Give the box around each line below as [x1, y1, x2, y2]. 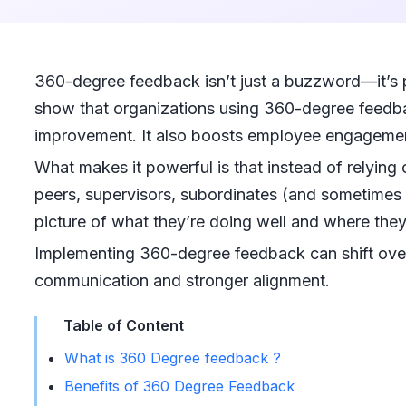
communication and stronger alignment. [34, 271, 330, 290]
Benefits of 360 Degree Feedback [63, 377, 295, 395]
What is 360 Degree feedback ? [63, 349, 281, 367]
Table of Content [63, 316, 184, 334]
